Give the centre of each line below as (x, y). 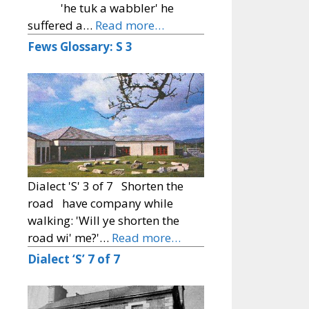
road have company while (100, 203)
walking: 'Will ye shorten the (103, 221)
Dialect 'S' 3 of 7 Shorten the (106, 186)
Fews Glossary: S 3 (80, 47)
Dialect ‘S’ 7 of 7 (74, 259)
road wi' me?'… (70, 238)
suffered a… (61, 26)
